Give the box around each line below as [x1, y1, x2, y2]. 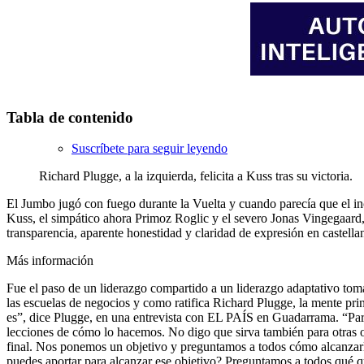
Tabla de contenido [6, 108, 133, 126]
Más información [6, 253, 93, 268]
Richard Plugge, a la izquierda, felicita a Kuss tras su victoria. [39, 169, 353, 184]
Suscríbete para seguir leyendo [71, 141, 227, 156]
